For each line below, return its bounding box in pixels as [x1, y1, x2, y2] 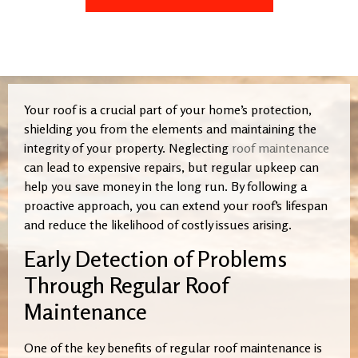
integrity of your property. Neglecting [24, 140, 232, 157]
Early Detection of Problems [24, 245, 287, 272]
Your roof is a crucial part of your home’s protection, [24, 101, 312, 118]
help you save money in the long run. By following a [24, 178, 307, 195]
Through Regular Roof [24, 271, 229, 299]
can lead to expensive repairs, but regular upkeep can [24, 159, 319, 176]
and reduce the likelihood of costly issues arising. [24, 217, 292, 233]
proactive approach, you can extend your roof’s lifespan [24, 197, 328, 214]
